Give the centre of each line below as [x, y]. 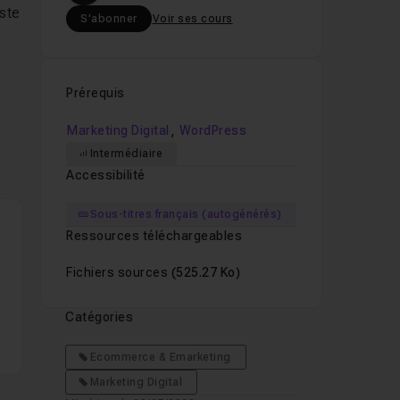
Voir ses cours [192, 19]
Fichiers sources [119, 272]
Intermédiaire [126, 154]
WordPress [213, 130]
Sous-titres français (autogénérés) [186, 214]
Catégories [100, 317]
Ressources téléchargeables [154, 236]
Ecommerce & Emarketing [160, 357]
